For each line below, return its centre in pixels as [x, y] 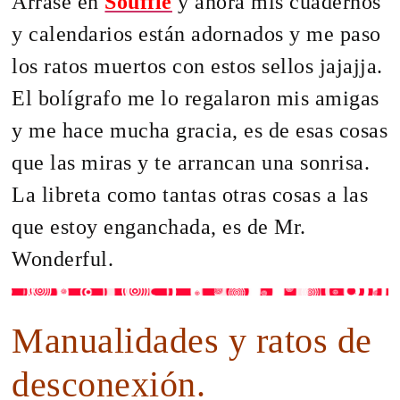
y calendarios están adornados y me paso [196, 34]
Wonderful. [63, 259]
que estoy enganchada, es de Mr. [159, 227]
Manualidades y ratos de [192, 340]
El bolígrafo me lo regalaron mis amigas [196, 99]
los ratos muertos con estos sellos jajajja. [197, 67]
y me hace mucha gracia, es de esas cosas [200, 131]
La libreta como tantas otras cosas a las [190, 195]
